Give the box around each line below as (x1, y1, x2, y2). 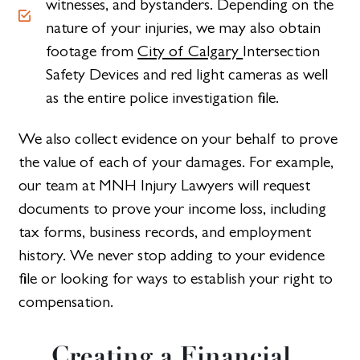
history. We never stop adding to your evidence (18, 245, 325, 264)
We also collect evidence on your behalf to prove (18, 129, 338, 148)
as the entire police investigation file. (46, 88, 280, 107)
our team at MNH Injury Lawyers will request (18, 175, 311, 194)
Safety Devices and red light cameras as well (46, 64, 329, 84)
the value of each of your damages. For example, (18, 152, 334, 171)
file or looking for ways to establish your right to (18, 268, 333, 288)
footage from (46, 41, 138, 60)
